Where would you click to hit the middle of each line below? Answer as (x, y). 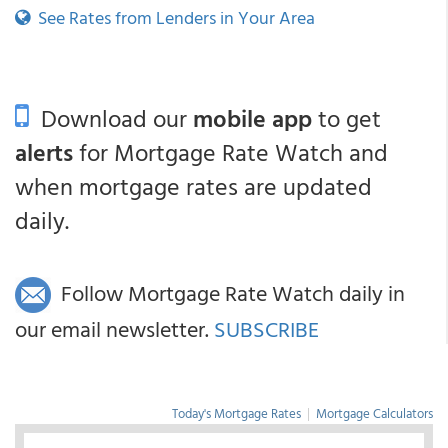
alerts (44, 152)
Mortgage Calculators (374, 413)
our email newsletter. (114, 329)
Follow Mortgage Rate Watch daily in (228, 292)
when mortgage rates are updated (193, 186)
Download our (111, 118)
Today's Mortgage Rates (236, 413)
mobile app (252, 118)
